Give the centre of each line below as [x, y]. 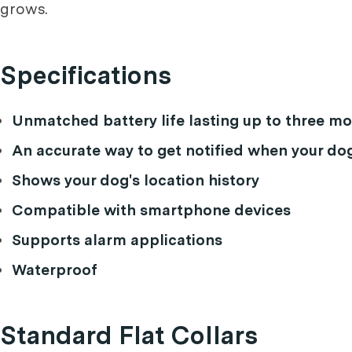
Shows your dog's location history [136, 180]
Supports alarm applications [117, 240]
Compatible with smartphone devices [151, 210]
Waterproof [55, 270]
